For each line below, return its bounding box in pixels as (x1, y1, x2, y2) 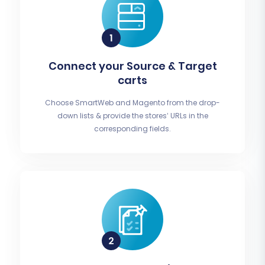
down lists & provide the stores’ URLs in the (57, 111, 208, 121)
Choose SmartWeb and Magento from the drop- (45, 98, 220, 108)
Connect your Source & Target (48, 59, 217, 74)
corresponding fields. (94, 124, 171, 134)
